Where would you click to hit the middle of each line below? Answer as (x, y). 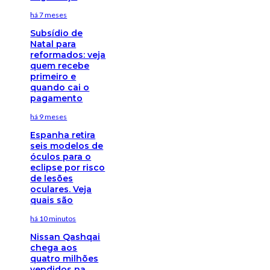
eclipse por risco (68, 167)
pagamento (57, 98)
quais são (52, 200)
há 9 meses (49, 116)
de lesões (52, 178)
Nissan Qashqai (65, 237)
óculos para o (61, 156)
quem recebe (60, 65)
